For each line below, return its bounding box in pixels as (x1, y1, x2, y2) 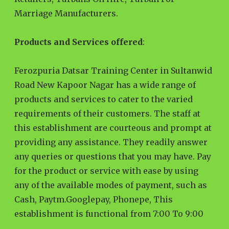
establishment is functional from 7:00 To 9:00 (14, 208, 203, 219)
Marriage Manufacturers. (14, 8, 118, 18)
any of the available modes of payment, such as (14, 179, 207, 190)
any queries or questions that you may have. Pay (14, 151, 211, 162)
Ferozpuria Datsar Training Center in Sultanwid (14, 65, 212, 76)
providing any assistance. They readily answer (14, 136, 208, 147)
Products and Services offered (14, 36, 143, 47)
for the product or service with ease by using (14, 165, 198, 176)
